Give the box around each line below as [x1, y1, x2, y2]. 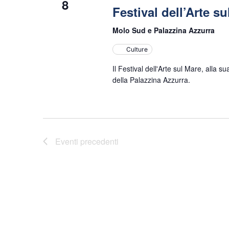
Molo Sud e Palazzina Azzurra [112, 25, 215, 35]
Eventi [55, 135, 78, 147]
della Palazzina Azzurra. [112, 75, 190, 85]
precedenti [78, 135, 119, 147]
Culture [126, 45, 148, 53]
